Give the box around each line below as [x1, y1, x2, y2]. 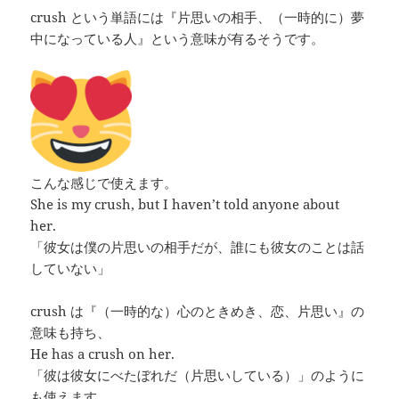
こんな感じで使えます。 [30, 173, 178, 191]
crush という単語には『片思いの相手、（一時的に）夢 [30, 7, 365, 26]
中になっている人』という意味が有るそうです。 [30, 28, 325, 47]
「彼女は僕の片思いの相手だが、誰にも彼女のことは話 [30, 237, 365, 256]
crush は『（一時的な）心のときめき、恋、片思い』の [30, 301, 365, 320]
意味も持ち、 [30, 322, 111, 341]
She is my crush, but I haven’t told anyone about [30, 194, 340, 213]
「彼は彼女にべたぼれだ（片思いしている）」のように [30, 365, 365, 384]
